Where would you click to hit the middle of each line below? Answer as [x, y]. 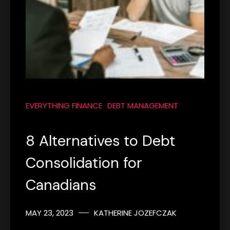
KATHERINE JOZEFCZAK [135, 213]
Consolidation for [84, 162]
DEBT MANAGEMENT [143, 105]
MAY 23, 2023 [50, 213]
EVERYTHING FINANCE [64, 105]
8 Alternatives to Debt [100, 140]
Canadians [61, 185]
